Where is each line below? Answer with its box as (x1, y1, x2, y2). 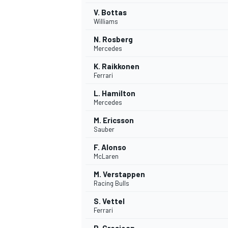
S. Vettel (94, 196, 125, 206)
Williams (94, 17, 118, 26)
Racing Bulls (94, 179, 129, 188)
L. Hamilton (94, 89, 135, 98)
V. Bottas (94, 8, 127, 17)
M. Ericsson (94, 116, 134, 125)
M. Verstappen (94, 169, 145, 179)
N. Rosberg (94, 35, 133, 44)
